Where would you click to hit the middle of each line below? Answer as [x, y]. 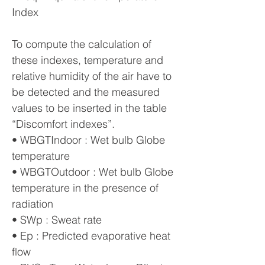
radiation [33, 204]
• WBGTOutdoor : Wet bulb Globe [93, 172]
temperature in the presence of [85, 188]
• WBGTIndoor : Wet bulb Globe [88, 140]
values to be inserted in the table [89, 108]
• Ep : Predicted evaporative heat [91, 236]
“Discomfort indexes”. [63, 124]
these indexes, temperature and [88, 60]
